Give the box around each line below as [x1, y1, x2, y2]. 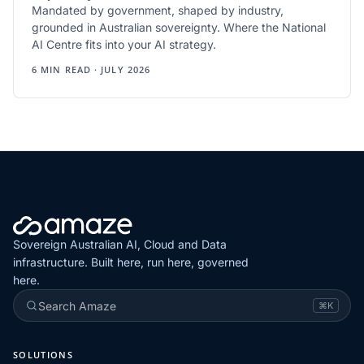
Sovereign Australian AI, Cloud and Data [13, 237, 227, 251]
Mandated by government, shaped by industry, [32, 3, 284, 17]
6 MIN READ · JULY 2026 [32, 63, 151, 76]
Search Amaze [38, 298, 116, 313]
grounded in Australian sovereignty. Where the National [32, 20, 326, 34]
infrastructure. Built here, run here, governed [13, 255, 249, 269]
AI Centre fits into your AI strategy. [32, 37, 216, 51]
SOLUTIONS [13, 349, 73, 361]
